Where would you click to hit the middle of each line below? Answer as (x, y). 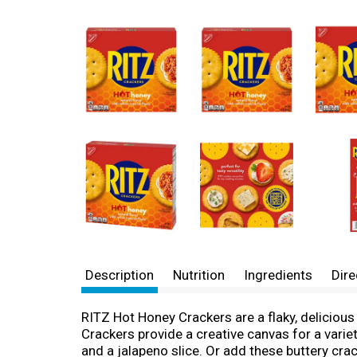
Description (120, 275)
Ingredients (278, 275)
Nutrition (199, 275)
